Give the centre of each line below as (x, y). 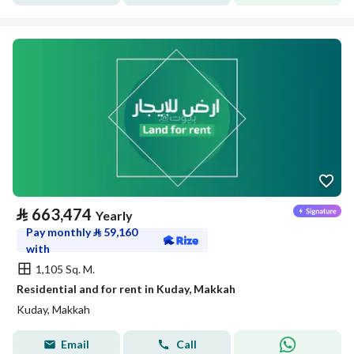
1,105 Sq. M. (65, 269)
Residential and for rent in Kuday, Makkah (126, 289)
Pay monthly (60, 232)
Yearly (114, 215)
